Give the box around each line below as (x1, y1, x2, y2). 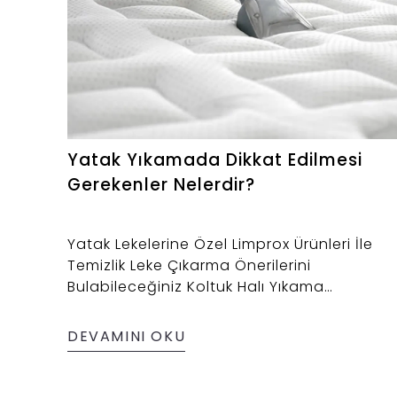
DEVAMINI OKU (67, 326, 186, 347)
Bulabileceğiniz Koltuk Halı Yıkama (67, 276, 324, 298)
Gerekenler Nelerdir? (67, 173, 255, 198)
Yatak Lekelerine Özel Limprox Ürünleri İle (67, 234, 373, 255)
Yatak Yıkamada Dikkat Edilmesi (67, 148, 362, 173)
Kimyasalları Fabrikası (67, 298, 230, 319)
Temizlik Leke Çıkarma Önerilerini (67, 255, 311, 276)
